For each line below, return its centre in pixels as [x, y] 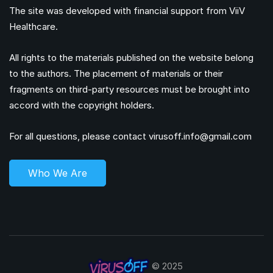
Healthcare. [34, 26]
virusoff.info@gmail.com [200, 136]
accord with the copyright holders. [82, 105]
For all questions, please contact [79, 136]
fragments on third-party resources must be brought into [129, 89]
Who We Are [58, 173]
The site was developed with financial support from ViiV [127, 10]
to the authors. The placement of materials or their [116, 73]
